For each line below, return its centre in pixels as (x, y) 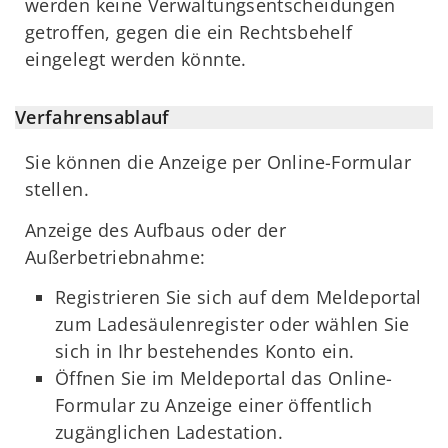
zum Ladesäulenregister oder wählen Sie (232, 324)
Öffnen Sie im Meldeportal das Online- (224, 378)
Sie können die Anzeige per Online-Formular (218, 162)
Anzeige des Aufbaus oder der (156, 229)
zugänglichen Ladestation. (169, 432)
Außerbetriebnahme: (115, 256)
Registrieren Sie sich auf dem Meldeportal (238, 297)
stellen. (57, 189)
